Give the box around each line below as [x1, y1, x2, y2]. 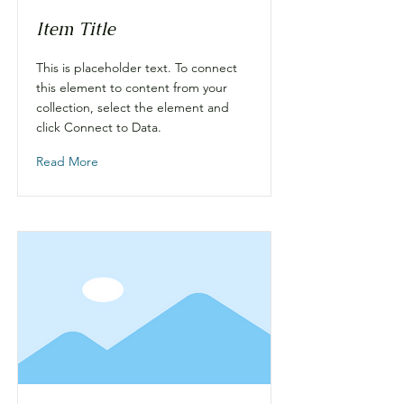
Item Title [36, 17, 115, 41]
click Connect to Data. [36, 119, 161, 135]
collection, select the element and [36, 99, 229, 115]
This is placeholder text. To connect [36, 60, 237, 76]
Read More [36, 153, 98, 170]
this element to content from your [36, 79, 227, 96]
